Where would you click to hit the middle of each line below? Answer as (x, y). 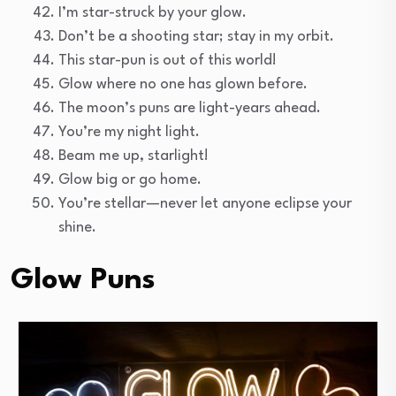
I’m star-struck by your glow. (152, 12)
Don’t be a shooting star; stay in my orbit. (196, 36)
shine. (77, 227)
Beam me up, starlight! (133, 156)
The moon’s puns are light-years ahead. (190, 108)
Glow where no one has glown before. (183, 84)
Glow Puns (83, 280)
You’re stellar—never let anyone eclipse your (205, 203)
